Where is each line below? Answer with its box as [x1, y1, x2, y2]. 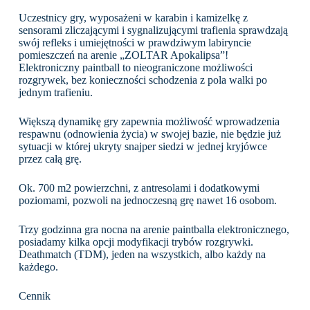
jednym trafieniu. [18, 86, 93, 98]
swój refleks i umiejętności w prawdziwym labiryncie [18, 37, 251, 48]
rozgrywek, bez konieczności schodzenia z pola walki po [18, 74, 267, 86]
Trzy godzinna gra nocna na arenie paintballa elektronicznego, [18, 224, 289, 235]
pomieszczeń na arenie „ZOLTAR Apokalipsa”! [18, 49, 228, 61]
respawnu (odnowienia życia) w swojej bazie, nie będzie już [18, 128, 281, 140]
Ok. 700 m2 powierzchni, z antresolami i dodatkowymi [18, 182, 259, 194]
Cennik [18, 290, 51, 302]
